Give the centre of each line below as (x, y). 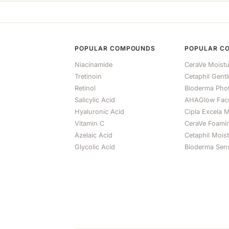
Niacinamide (94, 65)
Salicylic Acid (95, 100)
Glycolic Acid (95, 147)
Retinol (85, 88)
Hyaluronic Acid (99, 112)
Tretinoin (88, 76)
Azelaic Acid (94, 135)
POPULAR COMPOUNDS (115, 48)
